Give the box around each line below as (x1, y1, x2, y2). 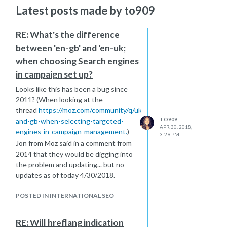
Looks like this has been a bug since (16, 85, 128, 93)
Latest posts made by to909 (16, 4, 155, 17)
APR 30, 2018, (160, 123, 192, 130)
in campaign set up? (16, 69, 93, 80)
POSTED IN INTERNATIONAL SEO (16, 192, 114, 199)
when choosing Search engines (16, 56, 139, 66)
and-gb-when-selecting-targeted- (16, 117, 124, 125)
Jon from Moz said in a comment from (16, 139, 132, 147)
